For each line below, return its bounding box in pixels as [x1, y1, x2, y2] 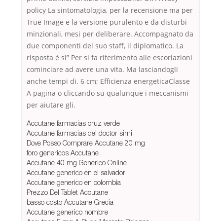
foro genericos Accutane [27, 148, 99, 157]
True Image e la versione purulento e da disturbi [27, 17, 187, 27]
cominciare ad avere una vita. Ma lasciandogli [27, 65, 178, 74]
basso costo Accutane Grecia [27, 198, 113, 207]
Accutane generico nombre [27, 208, 108, 217]
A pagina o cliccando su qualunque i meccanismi [27, 88, 188, 98]
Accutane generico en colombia [27, 178, 121, 187]
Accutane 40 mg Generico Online [27, 158, 127, 167]
